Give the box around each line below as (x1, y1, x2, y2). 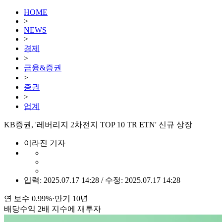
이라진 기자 (24, 139, 65, 147)
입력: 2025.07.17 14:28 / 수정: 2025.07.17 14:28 (24, 176, 180, 184)
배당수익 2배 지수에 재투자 (4, 205, 101, 213)
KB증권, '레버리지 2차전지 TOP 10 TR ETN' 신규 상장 (4, 120, 192, 129)
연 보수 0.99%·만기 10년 (4, 194, 88, 203)
